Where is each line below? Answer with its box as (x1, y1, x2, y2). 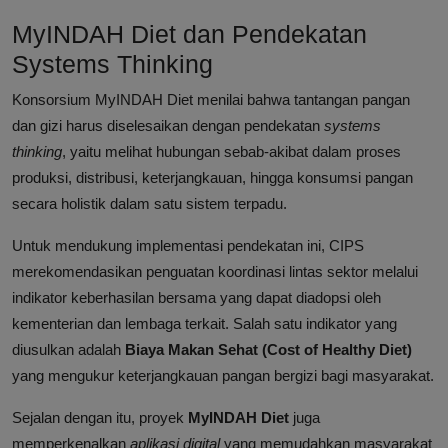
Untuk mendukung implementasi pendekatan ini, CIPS (12, 237, 364, 255)
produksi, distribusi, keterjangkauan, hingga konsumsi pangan (12, 169, 413, 187)
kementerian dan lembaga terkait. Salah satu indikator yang (12, 315, 397, 333)
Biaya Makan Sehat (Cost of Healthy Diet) (125, 341, 412, 359)
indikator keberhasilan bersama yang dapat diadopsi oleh (12, 289, 381, 307)
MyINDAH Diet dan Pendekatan (12, 20, 367, 49)
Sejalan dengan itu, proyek (12, 409, 188, 427)
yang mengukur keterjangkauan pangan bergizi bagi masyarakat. (12, 367, 434, 385)
